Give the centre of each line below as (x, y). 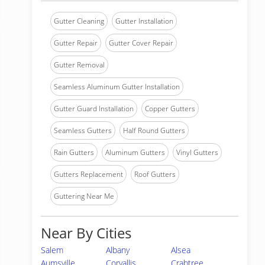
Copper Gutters (170, 109)
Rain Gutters (74, 152)
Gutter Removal (79, 65)
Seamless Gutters (83, 130)
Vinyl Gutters (197, 152)
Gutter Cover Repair (141, 43)
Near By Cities (86, 233)
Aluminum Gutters (135, 152)
